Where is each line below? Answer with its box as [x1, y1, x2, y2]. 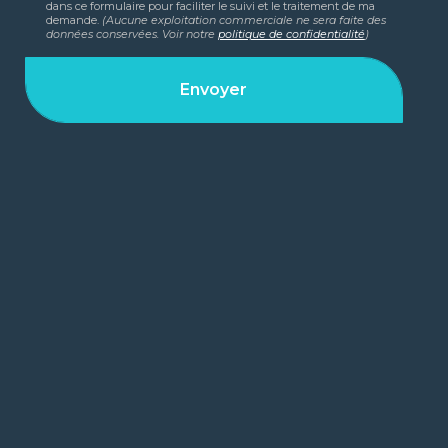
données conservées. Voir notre [45, 26, 218, 41]
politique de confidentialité [217, 26, 365, 41]
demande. [45, 12, 102, 27]
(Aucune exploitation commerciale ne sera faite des [101, 12, 386, 27]
